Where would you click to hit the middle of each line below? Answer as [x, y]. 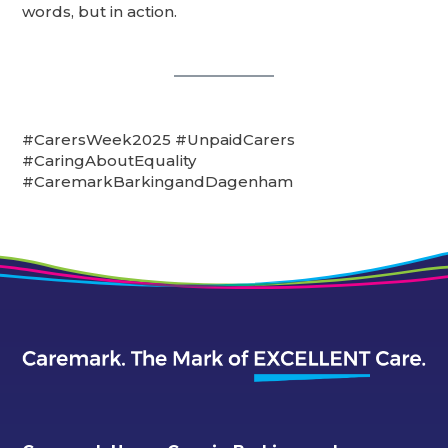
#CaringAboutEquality [109, 161]
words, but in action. [100, 12]
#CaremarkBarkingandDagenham [158, 182]
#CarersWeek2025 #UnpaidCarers [159, 140]
